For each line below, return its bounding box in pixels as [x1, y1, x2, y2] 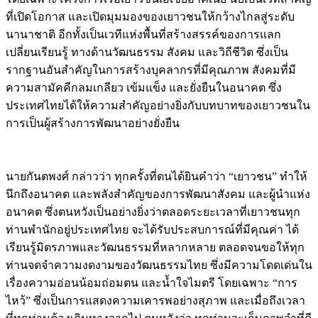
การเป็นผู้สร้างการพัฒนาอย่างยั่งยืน [6, 116, 180, 129]
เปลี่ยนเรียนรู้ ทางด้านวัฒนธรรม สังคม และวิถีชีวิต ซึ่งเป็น [6, 45, 288, 58]
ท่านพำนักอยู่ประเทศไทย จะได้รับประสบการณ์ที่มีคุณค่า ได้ [6, 223, 299, 236]
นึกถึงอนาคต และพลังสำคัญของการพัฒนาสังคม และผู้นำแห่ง [6, 187, 310, 200]
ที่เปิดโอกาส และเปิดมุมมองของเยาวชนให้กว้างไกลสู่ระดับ [6, 10, 295, 23]
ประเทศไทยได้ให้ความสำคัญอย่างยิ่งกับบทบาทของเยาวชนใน [6, 99, 310, 111]
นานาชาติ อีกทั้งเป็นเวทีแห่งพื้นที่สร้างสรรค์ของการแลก [6, 28, 281, 40]
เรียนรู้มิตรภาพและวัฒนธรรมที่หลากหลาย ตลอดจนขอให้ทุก [6, 241, 305, 253]
